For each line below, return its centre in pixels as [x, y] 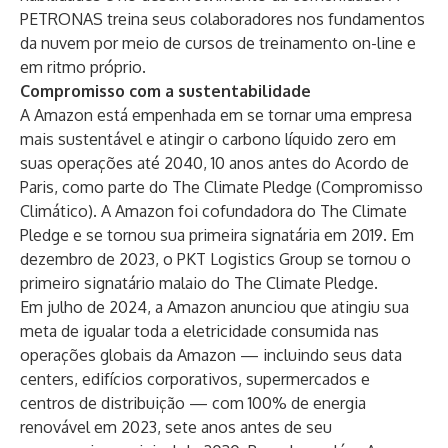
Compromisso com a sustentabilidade [165, 91]
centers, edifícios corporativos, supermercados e [195, 379]
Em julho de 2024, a [93, 307]
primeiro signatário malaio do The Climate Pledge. [199, 283]
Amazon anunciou [231, 307]
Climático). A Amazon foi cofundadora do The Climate [213, 211]
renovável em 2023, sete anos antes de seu [176, 427]
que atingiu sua [352, 307]
